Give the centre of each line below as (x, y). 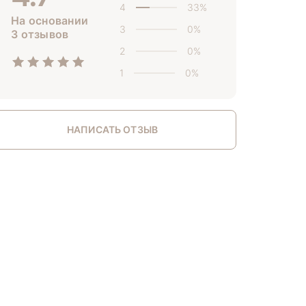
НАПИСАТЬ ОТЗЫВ (112, 129)
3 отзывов (40, 34)
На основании (50, 20)
